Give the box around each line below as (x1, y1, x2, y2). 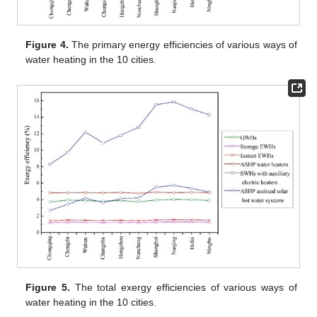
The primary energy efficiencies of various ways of (68, 38, 297, 50)
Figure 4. (25, 38, 69, 50)
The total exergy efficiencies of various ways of (70, 282, 297, 294)
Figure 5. (25, 282, 71, 294)
